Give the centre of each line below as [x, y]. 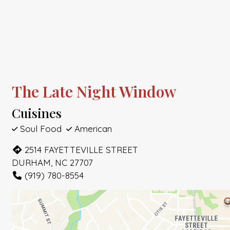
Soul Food [41, 129]
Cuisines [37, 113]
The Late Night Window [94, 92]
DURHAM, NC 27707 [52, 163]
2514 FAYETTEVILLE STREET [82, 150]
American [92, 129]
